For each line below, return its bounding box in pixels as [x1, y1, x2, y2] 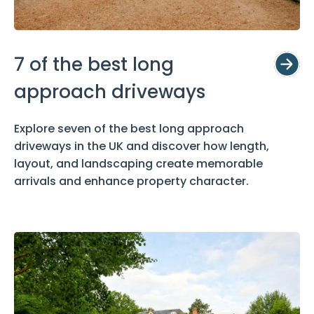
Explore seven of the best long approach [14, 120, 244, 137]
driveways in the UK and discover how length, [14, 137, 269, 154]
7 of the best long [14, 51, 174, 77]
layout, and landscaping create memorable [14, 155, 263, 172]
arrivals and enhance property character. [14, 172, 249, 189]
